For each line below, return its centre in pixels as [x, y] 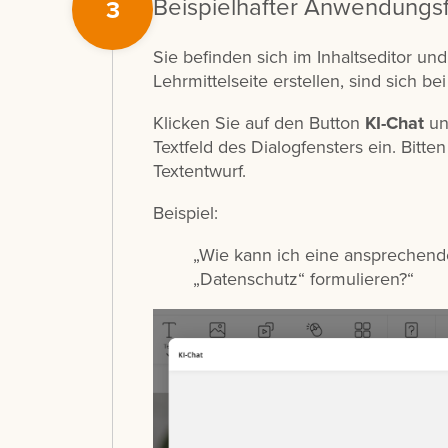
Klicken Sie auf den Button [259, 123]
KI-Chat [397, 123]
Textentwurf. [199, 171]
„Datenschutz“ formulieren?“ [303, 279]
